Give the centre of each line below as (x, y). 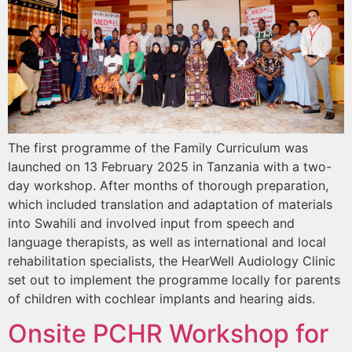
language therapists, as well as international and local (167, 242)
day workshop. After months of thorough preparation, (168, 185)
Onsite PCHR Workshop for (168, 333)
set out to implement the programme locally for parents (174, 279)
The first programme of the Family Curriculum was (158, 147)
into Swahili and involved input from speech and (151, 223)
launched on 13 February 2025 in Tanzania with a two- (170, 166)
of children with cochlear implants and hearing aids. (161, 298)
